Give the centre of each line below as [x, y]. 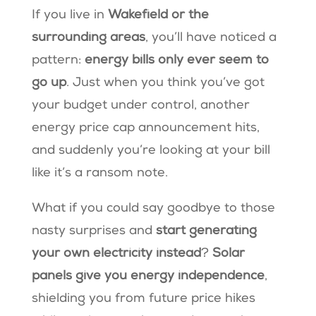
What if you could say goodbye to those [153, 209]
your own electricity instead [116, 254]
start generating [206, 232]
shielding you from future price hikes [143, 299]
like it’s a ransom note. [101, 174]
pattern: [58, 61]
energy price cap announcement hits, [145, 129]
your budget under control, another [140, 106]
